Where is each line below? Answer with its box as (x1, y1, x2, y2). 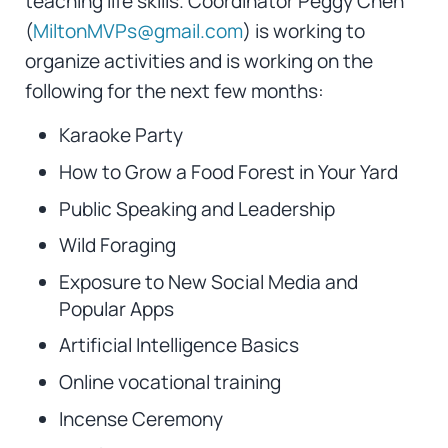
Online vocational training (58, 368, 281, 395)
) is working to (242, 18, 365, 45)
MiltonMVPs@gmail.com (32, 18, 243, 45)
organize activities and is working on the (24, 48, 373, 75)
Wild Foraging (58, 232, 176, 259)
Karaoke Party (58, 122, 183, 149)
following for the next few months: (24, 78, 324, 105)
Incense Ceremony (58, 405, 223, 432)
